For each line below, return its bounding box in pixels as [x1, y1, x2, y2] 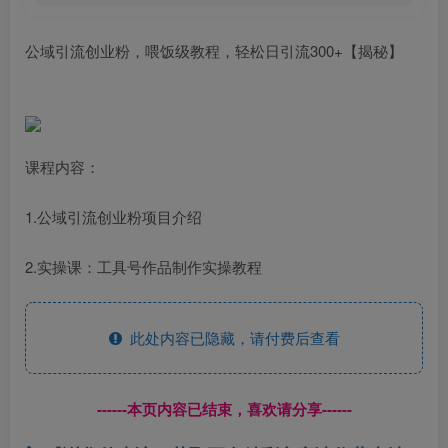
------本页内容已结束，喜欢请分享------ [96, 398, 352, 420]
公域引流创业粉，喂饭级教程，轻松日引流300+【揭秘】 [25, 40, 403, 61]
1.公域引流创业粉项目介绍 [25, 206, 202, 227]
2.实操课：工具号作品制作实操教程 [25, 256, 262, 277]
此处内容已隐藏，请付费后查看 [121, 327, 340, 348]
